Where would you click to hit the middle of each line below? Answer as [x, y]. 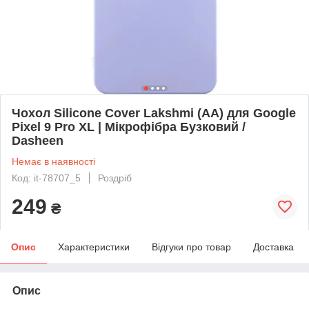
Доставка [273, 247]
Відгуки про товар [191, 247]
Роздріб [115, 178]
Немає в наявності [53, 161]
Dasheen [38, 140]
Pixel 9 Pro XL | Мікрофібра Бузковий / [129, 127]
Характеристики [94, 247]
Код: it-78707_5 [46, 178]
